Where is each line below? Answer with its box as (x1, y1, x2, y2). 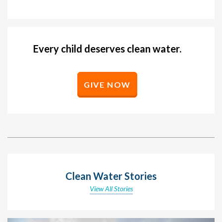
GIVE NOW (84, 80, 131, 90)
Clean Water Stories (65, 170, 157, 182)
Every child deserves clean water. (33, 43, 182, 55)
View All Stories (89, 184, 133, 193)
